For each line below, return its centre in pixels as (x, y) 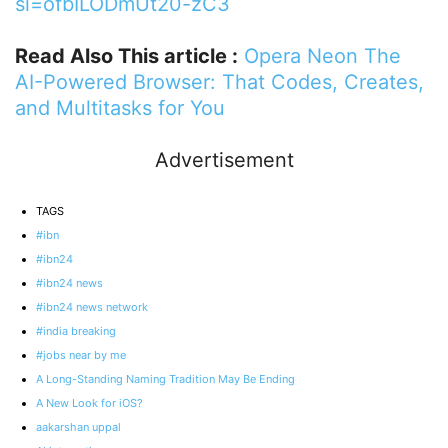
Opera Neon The (322, 55)
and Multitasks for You (120, 107)
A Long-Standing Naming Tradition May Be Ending (165, 378)
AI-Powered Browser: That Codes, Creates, (219, 81)
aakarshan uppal (78, 426)
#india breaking (76, 330)
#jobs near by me (81, 354)
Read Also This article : (126, 55)
